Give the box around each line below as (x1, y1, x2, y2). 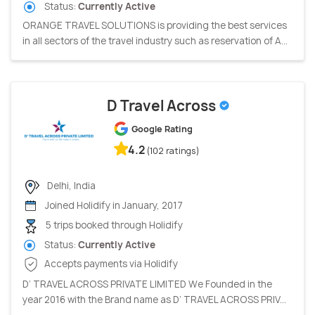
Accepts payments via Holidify (42, 257, 178, 270)
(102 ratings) (147, 145, 200, 157)
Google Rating (131, 123, 193, 136)
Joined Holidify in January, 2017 (43, 199, 183, 212)
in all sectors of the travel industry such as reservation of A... (22, 34, 288, 48)
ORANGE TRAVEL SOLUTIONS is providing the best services (22, 19, 287, 32)
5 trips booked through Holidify (44, 219, 183, 232)
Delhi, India (45, 179, 96, 193)
